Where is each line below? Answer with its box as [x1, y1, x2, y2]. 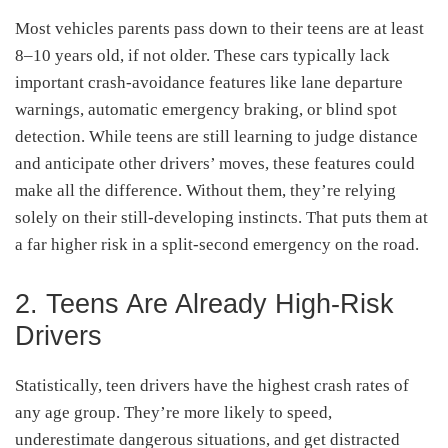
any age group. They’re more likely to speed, [15, 402, 332, 422]
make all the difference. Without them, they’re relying [15, 180, 396, 200]
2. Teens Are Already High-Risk [15, 288, 394, 319]
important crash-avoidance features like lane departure [15, 72, 403, 92]
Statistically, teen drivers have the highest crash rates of [15, 375, 409, 395]
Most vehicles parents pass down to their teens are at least [15, 18, 424, 38]
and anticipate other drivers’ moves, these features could [15, 153, 415, 173]
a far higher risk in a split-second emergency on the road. [15, 234, 419, 254]
